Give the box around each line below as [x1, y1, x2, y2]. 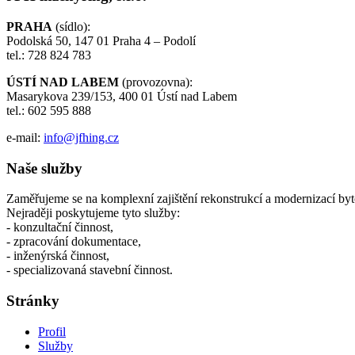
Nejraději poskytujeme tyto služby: [6, 206, 180, 220]
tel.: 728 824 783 [6, 48, 91, 62]
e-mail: [6, 130, 44, 144]
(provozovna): [119, 74, 193, 89]
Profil [38, 324, 66, 338]
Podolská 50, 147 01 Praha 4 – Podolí [6, 33, 196, 48]
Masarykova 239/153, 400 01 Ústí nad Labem [6, 89, 237, 103]
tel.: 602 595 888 [6, 103, 91, 117]
